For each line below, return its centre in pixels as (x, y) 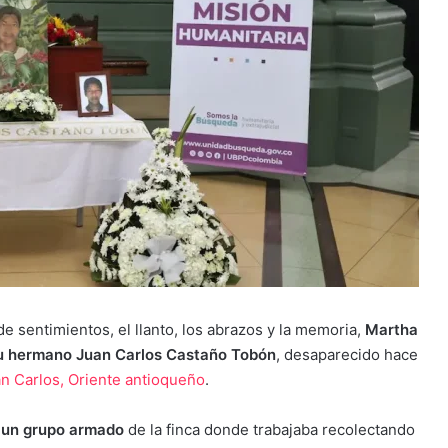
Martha (391, 329)
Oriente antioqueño (136, 379)
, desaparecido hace (347, 354)
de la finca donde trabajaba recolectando (269, 429)
